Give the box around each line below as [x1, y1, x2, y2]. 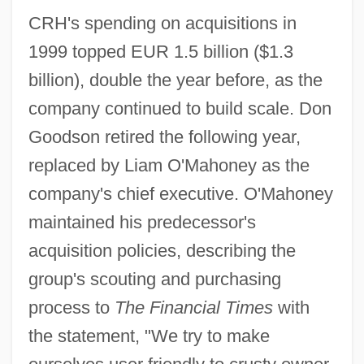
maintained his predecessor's [28, 211, 256, 232]
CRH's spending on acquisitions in [28, 12, 297, 33]
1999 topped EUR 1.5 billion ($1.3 [28, 41, 293, 62]
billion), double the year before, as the [28, 69, 323, 90]
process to [28, 297, 115, 318]
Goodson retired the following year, [28, 126, 301, 147]
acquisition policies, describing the [28, 240, 296, 261]
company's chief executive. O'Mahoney [28, 183, 333, 204]
